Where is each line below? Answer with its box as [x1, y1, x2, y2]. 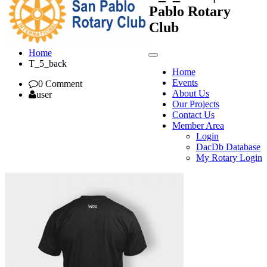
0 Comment [38, 78, 82, 89]
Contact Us [172, 110, 215, 120]
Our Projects [172, 99, 219, 109]
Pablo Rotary [149, 3, 231, 19]
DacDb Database [196, 142, 260, 152]
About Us [172, 88, 209, 98]
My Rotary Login [196, 153, 262, 163]
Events [172, 77, 198, 88]
